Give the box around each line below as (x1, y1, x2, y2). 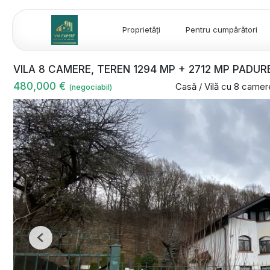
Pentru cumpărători (186, 25, 257, 35)
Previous (40, 237, 72, 247)
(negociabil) (69, 83, 112, 92)
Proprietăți (122, 25, 160, 35)
